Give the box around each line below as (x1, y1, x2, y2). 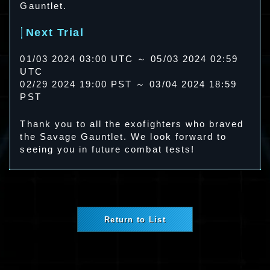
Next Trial (25, 27, 84, 39)
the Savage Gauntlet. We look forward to (20, 131, 227, 142)
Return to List (104, 215, 166, 224)
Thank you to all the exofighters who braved (20, 119, 244, 129)
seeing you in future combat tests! (20, 144, 195, 154)
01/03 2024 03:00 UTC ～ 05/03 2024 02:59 (20, 54, 239, 64)
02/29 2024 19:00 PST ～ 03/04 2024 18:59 (20, 80, 237, 90)
